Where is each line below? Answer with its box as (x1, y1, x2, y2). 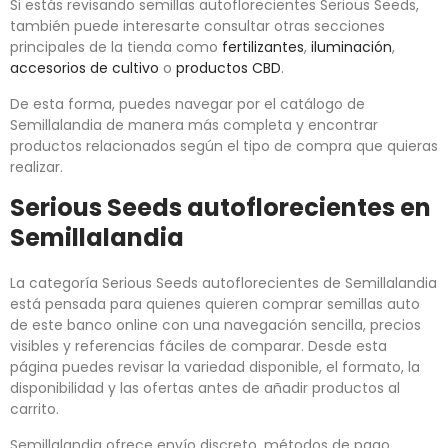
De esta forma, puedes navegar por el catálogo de (10, 94, 365, 115)
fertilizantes (222, 37, 304, 58)
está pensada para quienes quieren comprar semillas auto (10, 294, 420, 315)
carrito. (10, 399, 59, 420)
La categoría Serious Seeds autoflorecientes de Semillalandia (10, 273, 437, 294)
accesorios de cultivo (10, 58, 159, 79)
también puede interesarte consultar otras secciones (10, 16, 385, 37)
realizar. (10, 157, 63, 178)
